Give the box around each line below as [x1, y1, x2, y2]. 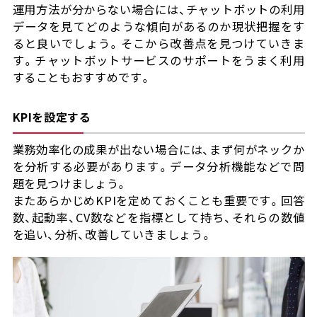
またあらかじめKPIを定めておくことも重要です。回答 [12, 192, 305, 209]
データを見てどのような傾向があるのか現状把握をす [12, 18, 305, 35]
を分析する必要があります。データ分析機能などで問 [12, 158, 305, 175]
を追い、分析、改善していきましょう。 [12, 226, 213, 243]
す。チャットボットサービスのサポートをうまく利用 [12, 52, 305, 69]
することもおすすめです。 [12, 69, 152, 86]
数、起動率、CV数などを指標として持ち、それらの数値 [12, 209, 305, 226]
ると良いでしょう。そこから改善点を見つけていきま [12, 35, 305, 52]
